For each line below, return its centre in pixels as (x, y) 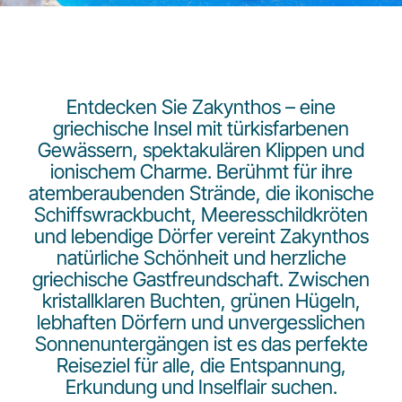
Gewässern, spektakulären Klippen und (201, 150)
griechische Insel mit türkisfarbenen (201, 128)
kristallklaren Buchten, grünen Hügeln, (201, 301)
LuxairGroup (61, 153)
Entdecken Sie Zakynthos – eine (201, 107)
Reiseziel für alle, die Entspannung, (201, 365)
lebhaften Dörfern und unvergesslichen (201, 322)
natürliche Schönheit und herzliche (201, 258)
